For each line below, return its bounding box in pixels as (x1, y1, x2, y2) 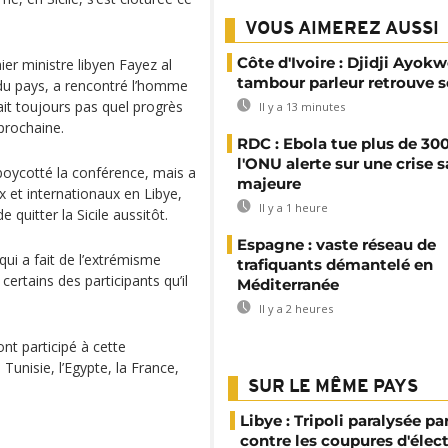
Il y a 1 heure (256, 200, 328, 215)
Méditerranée (237, 275, 339, 294)
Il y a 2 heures (256, 301, 333, 316)
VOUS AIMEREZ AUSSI (245, 20, 439, 39)
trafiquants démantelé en (237, 255, 433, 274)
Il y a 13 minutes (256, 99, 345, 114)
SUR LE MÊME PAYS (248, 378, 418, 397)
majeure (237, 174, 301, 193)
